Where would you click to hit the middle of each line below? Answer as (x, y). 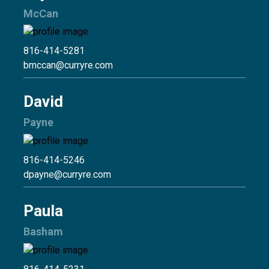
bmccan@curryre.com (68, 65)
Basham (43, 232)
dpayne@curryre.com (67, 175)
